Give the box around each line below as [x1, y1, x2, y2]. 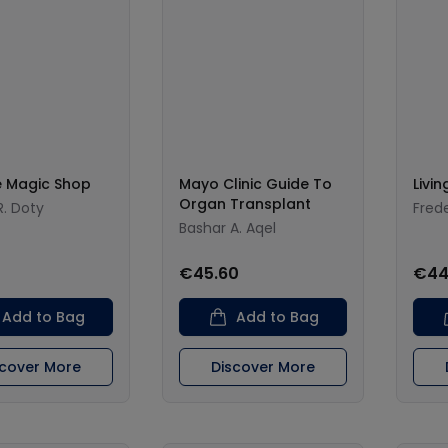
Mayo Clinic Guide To [179, 174, 332, 194]
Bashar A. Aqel [179, 218, 276, 238]
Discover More [211, 357, 315, 377]
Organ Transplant [179, 194, 311, 214]
